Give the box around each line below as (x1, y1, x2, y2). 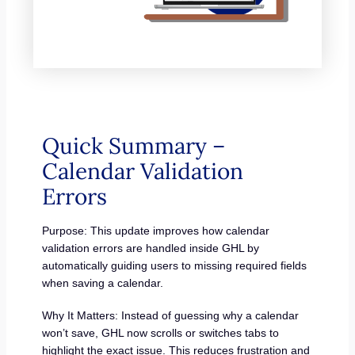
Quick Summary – (41, 131, 226, 160)
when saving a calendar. (41, 276, 163, 289)
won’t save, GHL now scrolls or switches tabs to (41, 326, 279, 340)
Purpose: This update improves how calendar (41, 223, 269, 237)
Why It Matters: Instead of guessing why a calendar (41, 309, 299, 323)
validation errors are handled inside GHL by (41, 241, 259, 254)
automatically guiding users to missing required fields (41, 258, 307, 272)
